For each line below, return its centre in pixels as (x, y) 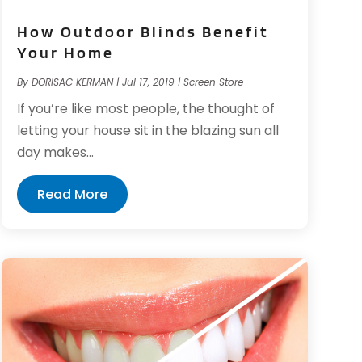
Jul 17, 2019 (148, 82)
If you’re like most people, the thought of (145, 109)
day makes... (55, 152)
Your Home (65, 53)
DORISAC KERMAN (72, 82)
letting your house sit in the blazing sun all (147, 130)
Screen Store (213, 82)
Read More (72, 194)
